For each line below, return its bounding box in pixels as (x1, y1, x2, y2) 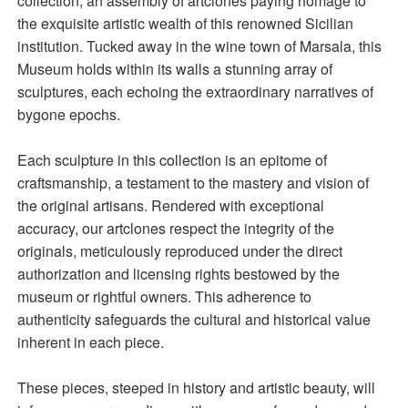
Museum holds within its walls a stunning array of (17, 58, 333, 79)
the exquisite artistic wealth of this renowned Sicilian (17, 13, 354, 34)
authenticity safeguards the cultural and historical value (17, 309, 372, 330)
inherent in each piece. (17, 331, 165, 352)
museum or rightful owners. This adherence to (17, 286, 312, 307)
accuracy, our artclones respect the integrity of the (17, 218, 335, 239)
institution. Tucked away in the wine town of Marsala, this (17, 36, 382, 56)
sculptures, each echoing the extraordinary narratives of (17, 81, 374, 102)
